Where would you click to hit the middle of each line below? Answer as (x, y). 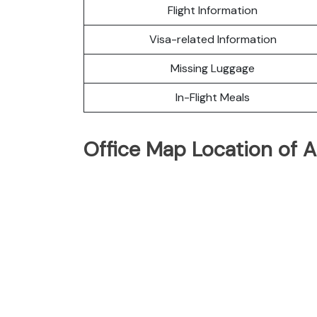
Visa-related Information (213, 39)
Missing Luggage (213, 68)
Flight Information (213, 10)
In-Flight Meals (213, 97)
